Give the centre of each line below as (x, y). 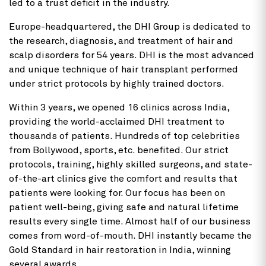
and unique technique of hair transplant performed (123, 69)
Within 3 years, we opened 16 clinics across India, (119, 107)
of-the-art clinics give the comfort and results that (123, 178)
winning (214, 250)
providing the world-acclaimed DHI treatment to (117, 121)
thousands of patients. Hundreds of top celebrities (124, 136)
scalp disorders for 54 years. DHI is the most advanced (132, 55)
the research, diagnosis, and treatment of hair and (121, 41)
